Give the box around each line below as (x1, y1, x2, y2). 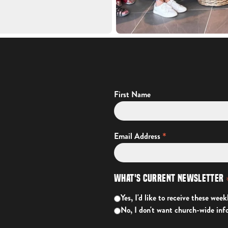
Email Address (114, 130, 162, 142)
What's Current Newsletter (114, 172, 226, 184)
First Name (114, 89, 151, 100)
